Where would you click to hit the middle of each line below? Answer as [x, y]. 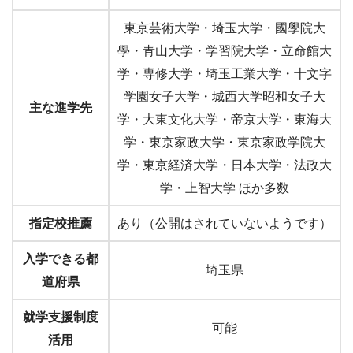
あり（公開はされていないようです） [225, 224]
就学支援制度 [61, 318]
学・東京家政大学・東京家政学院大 [225, 143]
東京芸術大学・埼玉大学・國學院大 [225, 28]
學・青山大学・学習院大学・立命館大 [225, 51]
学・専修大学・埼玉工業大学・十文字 [225, 74]
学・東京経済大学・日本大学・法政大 [225, 165]
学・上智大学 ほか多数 [225, 188]
